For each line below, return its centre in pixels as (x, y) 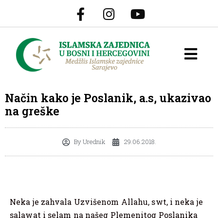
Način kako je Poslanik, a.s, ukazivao (108, 98)
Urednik (93, 142)
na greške (32, 111)
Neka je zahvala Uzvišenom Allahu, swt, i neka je (106, 202)
